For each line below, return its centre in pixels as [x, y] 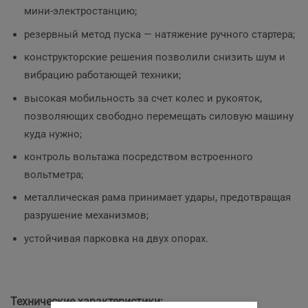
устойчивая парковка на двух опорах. [116, 238]
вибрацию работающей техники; [102, 75]
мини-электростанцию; [80, 11]
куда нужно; [53, 134]
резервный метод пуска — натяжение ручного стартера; [159, 34]
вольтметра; [54, 174]
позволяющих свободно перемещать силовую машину [159, 116]
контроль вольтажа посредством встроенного [139, 156]
